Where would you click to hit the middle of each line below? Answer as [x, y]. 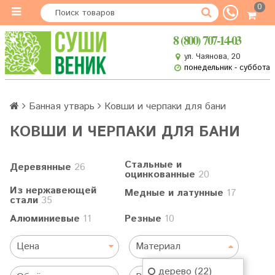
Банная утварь [62, 107]
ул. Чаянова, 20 [212, 56]
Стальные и [153, 165]
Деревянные [41, 167]
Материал [158, 246]
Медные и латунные [174, 193]
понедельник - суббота [227, 68]
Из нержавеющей [53, 191]
